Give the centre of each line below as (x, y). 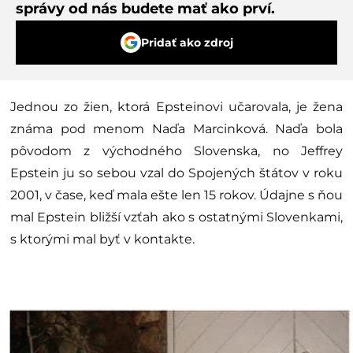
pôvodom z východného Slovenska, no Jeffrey (176, 150)
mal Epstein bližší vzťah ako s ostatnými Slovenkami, (176, 217)
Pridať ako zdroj (187, 42)
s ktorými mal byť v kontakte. (102, 239)
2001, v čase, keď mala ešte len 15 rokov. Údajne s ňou (176, 195)
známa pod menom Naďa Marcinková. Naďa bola (176, 128)
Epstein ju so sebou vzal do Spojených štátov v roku (176, 173)
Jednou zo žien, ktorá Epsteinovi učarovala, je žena (176, 106)
